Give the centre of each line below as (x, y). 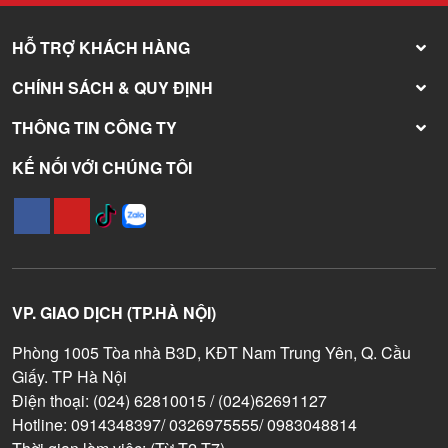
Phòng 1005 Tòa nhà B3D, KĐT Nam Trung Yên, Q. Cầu (211, 353)
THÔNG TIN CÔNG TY (94, 128)
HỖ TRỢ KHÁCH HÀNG (101, 48)
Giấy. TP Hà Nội (69, 377)
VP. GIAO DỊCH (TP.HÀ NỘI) (114, 313)
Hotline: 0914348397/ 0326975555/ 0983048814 (184, 425)
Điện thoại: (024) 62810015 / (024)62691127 (169, 401)
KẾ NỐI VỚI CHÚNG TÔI (102, 168)
